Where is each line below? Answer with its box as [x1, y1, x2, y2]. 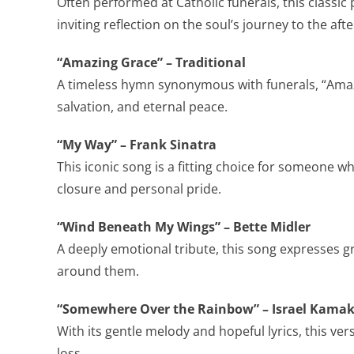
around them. [56, 262, 139, 280]
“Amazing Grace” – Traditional [56, 54, 246, 71]
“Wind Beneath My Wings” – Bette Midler [56, 218, 311, 235]
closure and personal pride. [56, 180, 221, 198]
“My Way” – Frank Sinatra [56, 136, 217, 153]
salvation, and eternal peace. [56, 98, 228, 115]
